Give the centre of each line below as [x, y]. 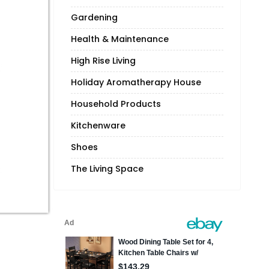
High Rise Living [103, 61]
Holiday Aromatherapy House [136, 83]
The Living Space [107, 169]
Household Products [116, 104]
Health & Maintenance [119, 39]
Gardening [94, 18]
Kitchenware [98, 126]
